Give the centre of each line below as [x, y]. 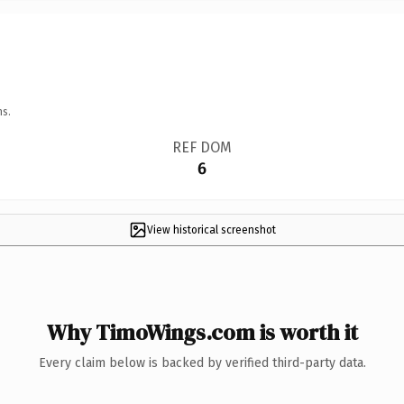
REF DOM [202, 147]
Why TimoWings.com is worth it [202, 332]
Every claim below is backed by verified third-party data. [202, 363]
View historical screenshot [211, 230]
